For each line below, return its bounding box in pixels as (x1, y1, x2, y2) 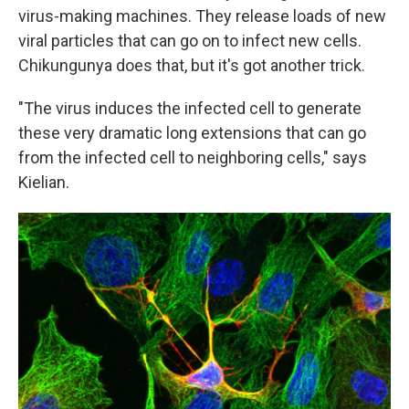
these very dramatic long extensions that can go (18, 123, 366, 142)
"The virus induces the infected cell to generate (18, 99, 362, 118)
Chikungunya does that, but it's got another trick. (18, 56, 365, 75)
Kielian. (18, 173, 69, 192)
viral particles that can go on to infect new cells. (18, 31, 362, 50)
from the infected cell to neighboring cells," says (18, 148, 367, 167)
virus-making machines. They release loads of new (18, 6, 386, 26)
